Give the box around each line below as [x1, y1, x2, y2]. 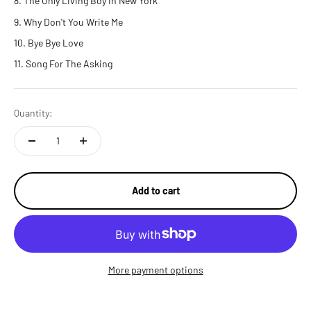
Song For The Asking [26, 58, 112, 70]
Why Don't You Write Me [24, 15, 123, 28]
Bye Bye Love [28, 36, 83, 49]
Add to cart [131, 185, 180, 197]
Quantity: [14, 107, 53, 119]
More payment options [108, 264, 203, 276]
